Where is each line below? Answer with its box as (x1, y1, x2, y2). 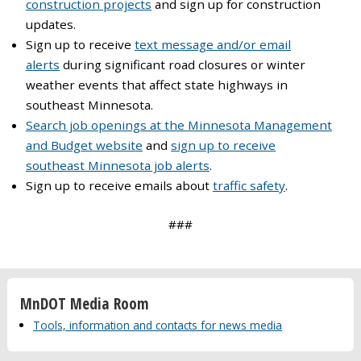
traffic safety (213, 176, 285, 193)
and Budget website (26, 136, 143, 153)
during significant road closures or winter (60, 56, 305, 73)
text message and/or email (135, 35, 291, 52)
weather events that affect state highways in (26, 76, 288, 93)
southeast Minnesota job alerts (26, 156, 210, 173)
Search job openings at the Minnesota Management (26, 116, 332, 133)
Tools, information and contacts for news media (32, 317, 282, 333)
